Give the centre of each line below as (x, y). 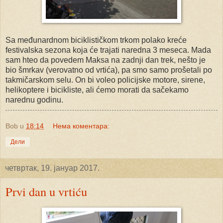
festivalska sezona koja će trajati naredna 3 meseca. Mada (108, 50)
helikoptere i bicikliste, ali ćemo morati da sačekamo (97, 90)
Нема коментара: (81, 126)
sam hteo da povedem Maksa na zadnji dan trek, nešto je (106, 60)
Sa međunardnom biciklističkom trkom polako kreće (96, 40)
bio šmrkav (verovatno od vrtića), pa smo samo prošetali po (109, 70)
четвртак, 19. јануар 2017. (52, 168)
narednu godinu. (34, 100)
